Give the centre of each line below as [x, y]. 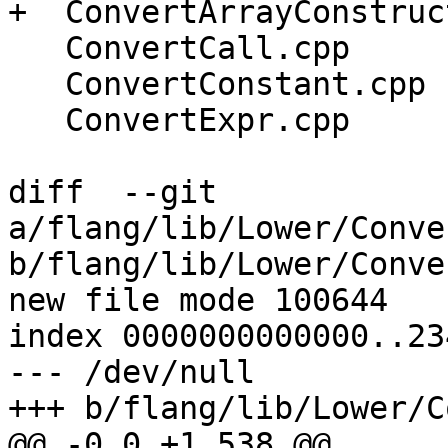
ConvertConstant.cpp [36, 84]
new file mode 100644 [198, 300]
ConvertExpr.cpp [36, 120]
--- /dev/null [131, 372]
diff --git [112, 192]
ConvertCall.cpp [36, 48]
